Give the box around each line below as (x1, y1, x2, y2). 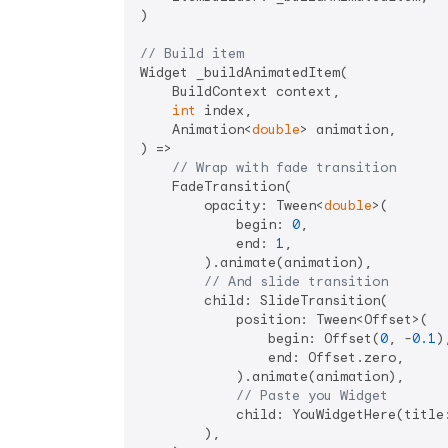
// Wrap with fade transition (172, 159, 396, 177)
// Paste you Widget (236, 387, 388, 405)
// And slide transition (204, 273, 388, 291)
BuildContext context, (140, 83, 340, 101)
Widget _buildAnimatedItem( (140, 64, 348, 82)
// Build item (140, 45, 244, 63)
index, (196, 102, 252, 120)
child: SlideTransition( (140, 292, 388, 310)
